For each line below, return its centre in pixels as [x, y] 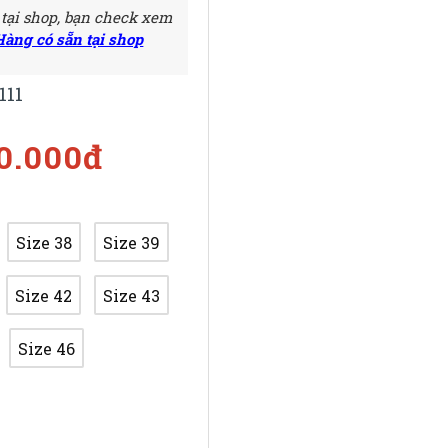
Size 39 [132, 242]
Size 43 [132, 295]
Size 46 [47, 348]
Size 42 [44, 295]
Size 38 [44, 242]
